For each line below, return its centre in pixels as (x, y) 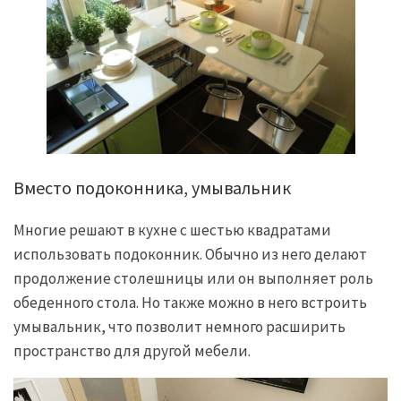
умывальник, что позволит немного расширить (179, 326)
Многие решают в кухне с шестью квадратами (172, 230)
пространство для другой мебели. (132, 350)
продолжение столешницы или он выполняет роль (193, 278)
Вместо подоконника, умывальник (152, 188)
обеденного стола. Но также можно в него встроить (190, 302)
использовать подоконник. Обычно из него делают (190, 254)
